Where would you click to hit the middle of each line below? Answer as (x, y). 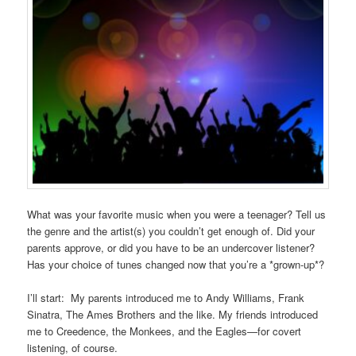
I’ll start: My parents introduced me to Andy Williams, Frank (166, 298)
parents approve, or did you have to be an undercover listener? (171, 247)
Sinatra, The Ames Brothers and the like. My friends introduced (173, 314)
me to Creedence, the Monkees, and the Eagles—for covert (164, 331)
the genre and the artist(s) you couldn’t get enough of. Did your (171, 230)
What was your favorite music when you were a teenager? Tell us (177, 214)
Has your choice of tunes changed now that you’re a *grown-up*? (176, 264)
